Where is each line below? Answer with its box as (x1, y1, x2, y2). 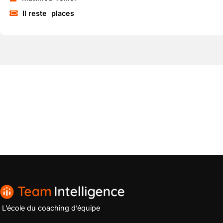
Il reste (22, 9, 49, 17)
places (51, 9, 74, 17)
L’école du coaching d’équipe (2, 203, 100, 212)
